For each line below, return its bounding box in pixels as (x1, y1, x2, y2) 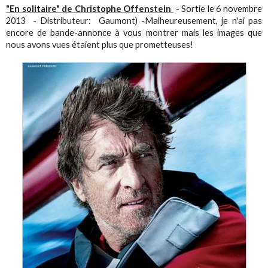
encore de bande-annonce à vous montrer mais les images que (6, 28, 262, 38)
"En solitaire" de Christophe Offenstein (6, 4, 173, 14)
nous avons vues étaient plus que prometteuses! (6, 39, 194, 50)
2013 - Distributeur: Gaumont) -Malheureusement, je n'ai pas (6, 16, 262, 26)
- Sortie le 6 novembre (173, 4, 262, 14)
